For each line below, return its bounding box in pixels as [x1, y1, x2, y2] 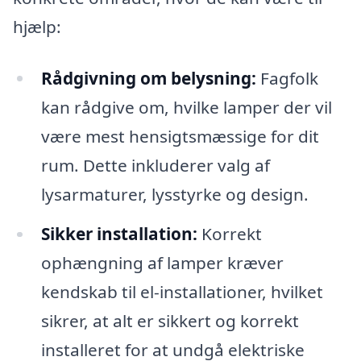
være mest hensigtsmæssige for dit [40, 124, 319, 147]
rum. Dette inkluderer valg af [40, 153, 270, 176]
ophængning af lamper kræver [40, 251, 284, 275]
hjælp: [13, 15, 61, 38]
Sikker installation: [40, 222, 197, 246]
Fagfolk [255, 66, 318, 89]
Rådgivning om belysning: [40, 66, 256, 89]
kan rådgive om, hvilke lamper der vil [40, 95, 332, 118]
